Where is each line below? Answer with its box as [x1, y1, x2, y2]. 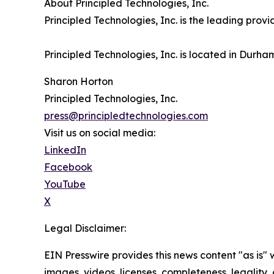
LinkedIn [44, 144, 86, 157]
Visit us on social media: [44, 127, 155, 139]
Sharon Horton [44, 75, 113, 88]
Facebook [44, 161, 92, 174]
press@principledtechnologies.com [44, 109, 208, 122]
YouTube [44, 178, 86, 191]
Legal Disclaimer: [44, 222, 126, 235]
